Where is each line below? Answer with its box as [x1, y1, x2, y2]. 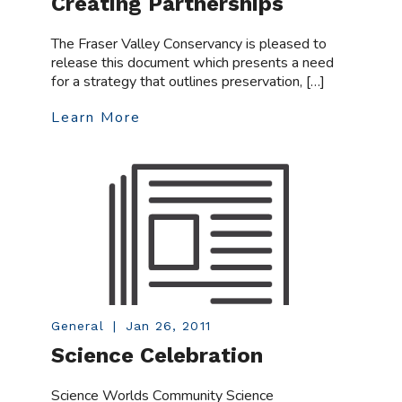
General [51, 318, 104, 333]
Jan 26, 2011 [125, 318, 211, 333]
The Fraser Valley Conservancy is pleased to [51, 34, 328, 55]
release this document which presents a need [51, 53, 335, 74]
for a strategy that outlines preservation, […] [51, 72, 326, 92]
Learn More [51, 108, 142, 128]
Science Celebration [51, 342, 264, 368]
